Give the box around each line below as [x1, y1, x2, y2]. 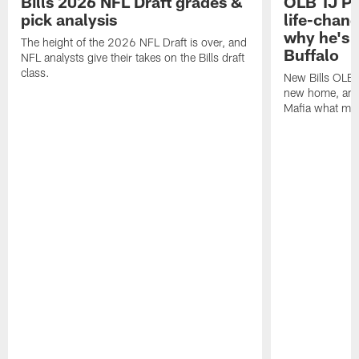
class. [21, 65, 50, 79]
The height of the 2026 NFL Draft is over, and [21, 34, 248, 49]
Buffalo [283, 44, 339, 64]
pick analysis [21, 9, 118, 29]
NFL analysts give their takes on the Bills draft [21, 50, 245, 64]
